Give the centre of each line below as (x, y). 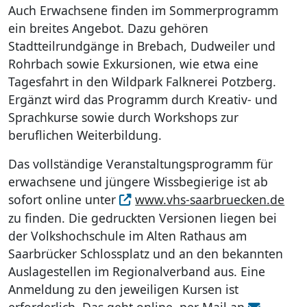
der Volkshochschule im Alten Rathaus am (127, 235)
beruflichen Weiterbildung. (85, 135)
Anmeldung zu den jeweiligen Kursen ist (123, 289)
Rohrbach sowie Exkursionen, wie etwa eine (133, 63)
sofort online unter (64, 199)
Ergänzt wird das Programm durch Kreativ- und (143, 99)
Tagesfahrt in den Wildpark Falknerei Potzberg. (142, 81)
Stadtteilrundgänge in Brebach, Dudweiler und (142, 46)
